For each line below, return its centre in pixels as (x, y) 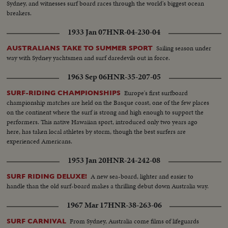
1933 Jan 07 (87, 32)
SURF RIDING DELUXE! (47, 176)
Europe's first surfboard (156, 93)
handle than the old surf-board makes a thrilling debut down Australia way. (108, 186)
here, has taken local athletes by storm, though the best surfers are (96, 131)
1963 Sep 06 (87, 77)
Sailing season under (184, 48)
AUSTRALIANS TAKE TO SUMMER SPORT (80, 48)
